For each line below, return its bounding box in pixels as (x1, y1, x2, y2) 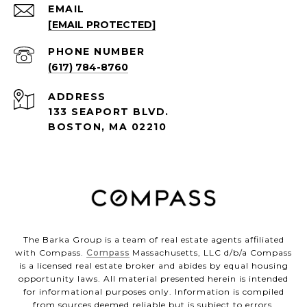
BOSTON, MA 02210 (48, 121, 167, 134)
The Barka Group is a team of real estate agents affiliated (23, 234, 284, 245)
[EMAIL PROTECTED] (48, 19, 156, 32)
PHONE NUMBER (48, 45, 145, 58)
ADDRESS (48, 90, 106, 103)
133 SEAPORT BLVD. (48, 106, 169, 119)
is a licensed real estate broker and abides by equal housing (19, 260, 288, 271)
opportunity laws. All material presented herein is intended (19, 273, 288, 284)
